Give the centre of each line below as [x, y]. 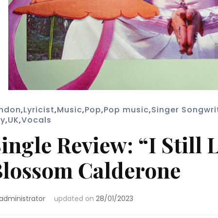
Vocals [36, 120]
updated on [75, 199]
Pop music [126, 110]
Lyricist [39, 110]
